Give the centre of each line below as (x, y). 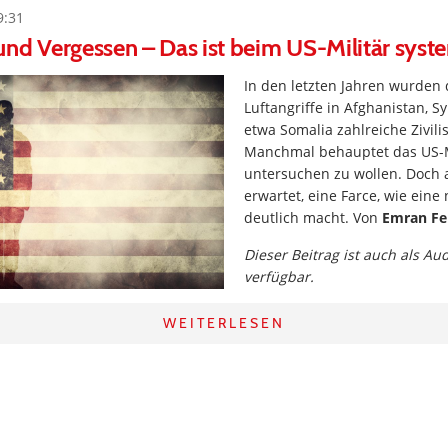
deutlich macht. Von (313, 217)
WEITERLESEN (224, 322)
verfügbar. (279, 276)
